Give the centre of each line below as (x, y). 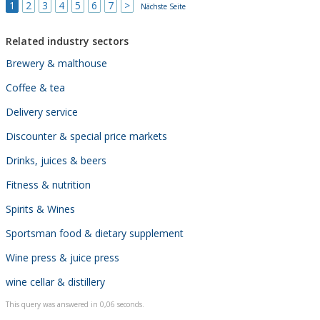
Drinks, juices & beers (56, 160)
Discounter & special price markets (86, 136)
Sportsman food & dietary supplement (95, 233)
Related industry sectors (67, 41)
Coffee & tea (35, 87)
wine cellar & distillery (55, 281)
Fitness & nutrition (48, 184)
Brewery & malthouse (56, 63)
